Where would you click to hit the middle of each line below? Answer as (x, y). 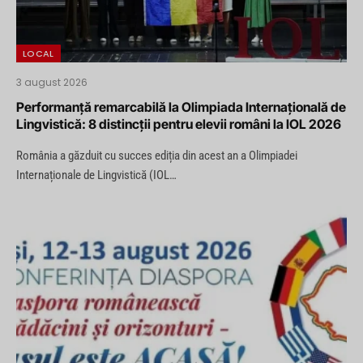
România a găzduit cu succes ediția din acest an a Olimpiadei (157, 155)
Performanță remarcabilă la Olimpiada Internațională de (181, 107)
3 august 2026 (52, 82)
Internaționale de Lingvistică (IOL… (96, 175)
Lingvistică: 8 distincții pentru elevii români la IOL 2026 (179, 124)
